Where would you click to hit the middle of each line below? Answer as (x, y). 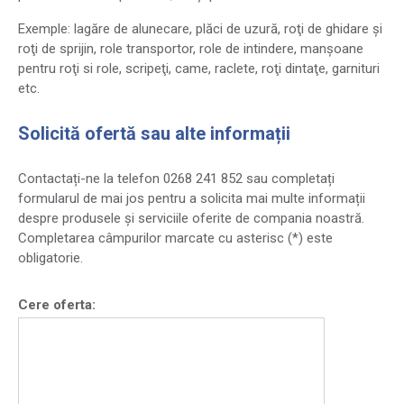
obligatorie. (50, 258)
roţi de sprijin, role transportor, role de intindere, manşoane (191, 49)
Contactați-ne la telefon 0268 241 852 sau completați (176, 179)
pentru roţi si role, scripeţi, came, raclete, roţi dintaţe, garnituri (199, 69)
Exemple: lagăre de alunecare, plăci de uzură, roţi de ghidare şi (200, 29)
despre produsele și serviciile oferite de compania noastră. (191, 218)
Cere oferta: (57, 305)
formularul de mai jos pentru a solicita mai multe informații (192, 198)
